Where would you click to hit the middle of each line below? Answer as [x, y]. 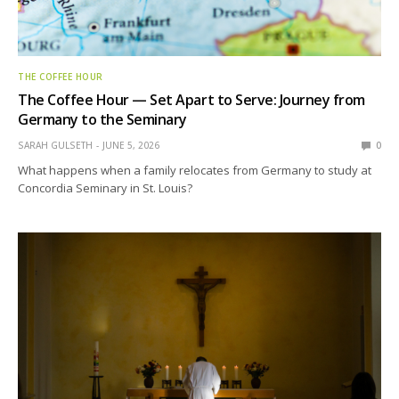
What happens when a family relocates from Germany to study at [195, 170]
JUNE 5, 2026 [131, 145]
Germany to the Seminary [102, 119]
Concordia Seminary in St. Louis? [106, 187]
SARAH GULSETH [55, 145]
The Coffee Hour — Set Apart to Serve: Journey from [191, 99]
